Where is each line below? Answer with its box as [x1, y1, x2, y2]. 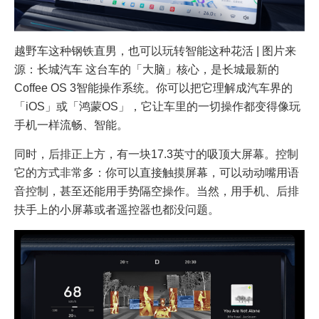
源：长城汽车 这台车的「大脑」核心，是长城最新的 [14, 63, 279, 75]
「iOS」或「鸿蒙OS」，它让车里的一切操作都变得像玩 [14, 100, 300, 113]
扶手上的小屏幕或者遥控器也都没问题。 [14, 203, 219, 216]
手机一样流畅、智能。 [14, 118, 128, 131]
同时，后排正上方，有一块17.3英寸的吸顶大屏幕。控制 [14, 147, 298, 160]
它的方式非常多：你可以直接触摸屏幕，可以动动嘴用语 [14, 166, 299, 179]
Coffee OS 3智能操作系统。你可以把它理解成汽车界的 [14, 81, 293, 94]
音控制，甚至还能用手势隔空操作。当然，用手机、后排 [14, 184, 299, 197]
